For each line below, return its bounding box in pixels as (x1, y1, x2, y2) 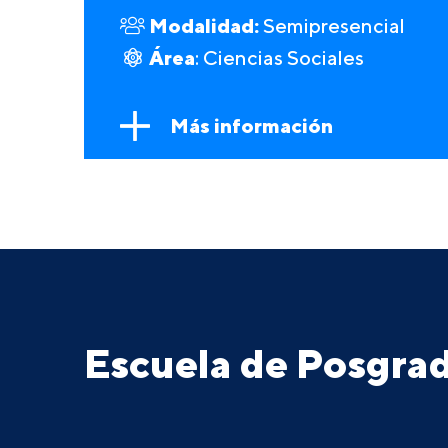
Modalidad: (149, 13, 263, 39)
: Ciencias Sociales (195, 46, 364, 71)
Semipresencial (263, 14, 405, 39)
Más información (170, 113, 333, 139)
